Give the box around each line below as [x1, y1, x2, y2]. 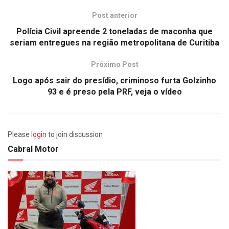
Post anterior [91, 11, 138, 19]
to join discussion [47, 130, 103, 139]
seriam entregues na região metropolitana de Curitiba [10, 37, 219, 48]
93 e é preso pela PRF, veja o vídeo [47, 86, 182, 97]
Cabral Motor [8, 144, 59, 154]
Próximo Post [90, 60, 139, 68]
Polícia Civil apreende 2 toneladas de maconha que [16, 26, 213, 36]
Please [8, 130, 31, 139]
